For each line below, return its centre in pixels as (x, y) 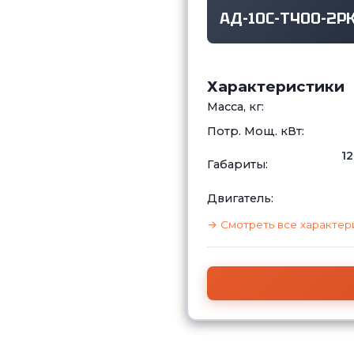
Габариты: (237, 165)
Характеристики (276, 86)
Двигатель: (240, 198)
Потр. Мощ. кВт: (256, 131)
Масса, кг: (235, 106)
